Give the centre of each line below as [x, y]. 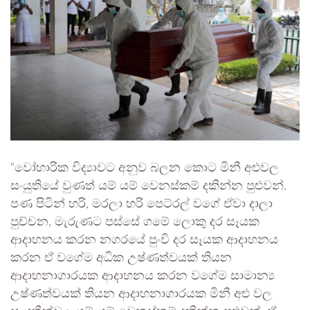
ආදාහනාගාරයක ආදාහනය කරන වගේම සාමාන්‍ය [143, 276]
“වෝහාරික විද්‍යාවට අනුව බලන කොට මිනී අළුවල [145, 168]
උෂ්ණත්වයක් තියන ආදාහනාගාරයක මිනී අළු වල [141, 294]
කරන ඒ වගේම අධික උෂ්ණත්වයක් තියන [121, 258]
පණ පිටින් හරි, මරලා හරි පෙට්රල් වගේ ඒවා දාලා [142, 204]
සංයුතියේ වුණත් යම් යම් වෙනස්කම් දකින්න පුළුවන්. [148, 186]
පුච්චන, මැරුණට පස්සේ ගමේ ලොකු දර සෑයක [135, 222]
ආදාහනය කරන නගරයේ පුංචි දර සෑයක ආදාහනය [144, 240]
